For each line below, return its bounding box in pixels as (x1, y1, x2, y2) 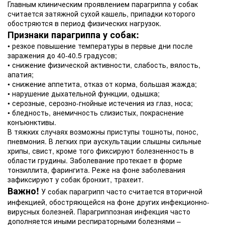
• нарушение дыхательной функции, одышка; (8, 88, 160, 98)
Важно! (8, 184, 39, 197)
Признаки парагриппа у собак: (8, 28, 139, 41)
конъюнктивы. (8, 117, 56, 127)
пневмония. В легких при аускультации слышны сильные (8, 136, 201, 146)
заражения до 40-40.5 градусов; (8, 50, 117, 60)
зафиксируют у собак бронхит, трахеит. (8, 174, 144, 184)
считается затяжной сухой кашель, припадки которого (8, 9, 195, 19)
